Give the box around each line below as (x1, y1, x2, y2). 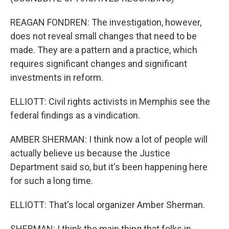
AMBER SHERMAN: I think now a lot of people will (10, 134, 208, 145)
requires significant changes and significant (10, 58, 187, 69)
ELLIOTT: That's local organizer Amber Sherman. (10, 199, 205, 210)
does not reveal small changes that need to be (10, 31, 197, 41)
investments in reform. (10, 72, 103, 83)
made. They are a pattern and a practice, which (10, 44, 197, 55)
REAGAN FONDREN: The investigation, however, (10, 17, 201, 28)
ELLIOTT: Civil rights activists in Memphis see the (10, 96, 210, 107)
